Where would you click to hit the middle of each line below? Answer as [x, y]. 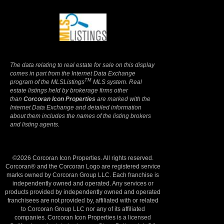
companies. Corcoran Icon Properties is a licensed [83, 217]
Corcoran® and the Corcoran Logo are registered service [83, 166]
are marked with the [123, 99]
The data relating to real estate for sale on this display [82, 65]
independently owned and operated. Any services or [83, 183]
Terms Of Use [193, 18]
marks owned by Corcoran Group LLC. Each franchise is [83, 175]
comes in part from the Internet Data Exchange [73, 73]
